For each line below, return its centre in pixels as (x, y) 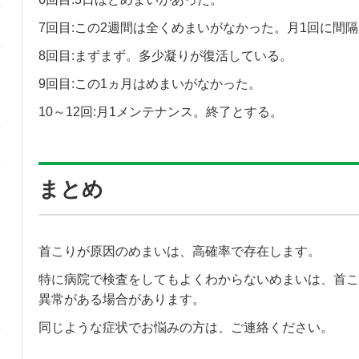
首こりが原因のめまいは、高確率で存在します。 (179, 252)
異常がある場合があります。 (121, 300)
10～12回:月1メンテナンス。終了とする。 (160, 112)
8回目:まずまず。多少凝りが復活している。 (165, 56)
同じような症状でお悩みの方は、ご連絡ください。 (186, 328)
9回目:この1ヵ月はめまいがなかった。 (149, 84)
